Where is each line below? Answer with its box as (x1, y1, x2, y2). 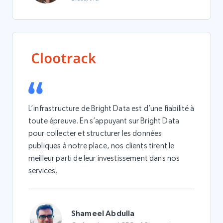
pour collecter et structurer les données (28, 128, 162, 138)
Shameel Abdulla (71, 208, 135, 218)
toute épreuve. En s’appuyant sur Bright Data (28, 116, 180, 125)
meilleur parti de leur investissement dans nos (28, 153, 180, 163)
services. (28, 166, 58, 175)
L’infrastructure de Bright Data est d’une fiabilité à (28, 104, 195, 113)
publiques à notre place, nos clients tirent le (28, 141, 175, 150)
